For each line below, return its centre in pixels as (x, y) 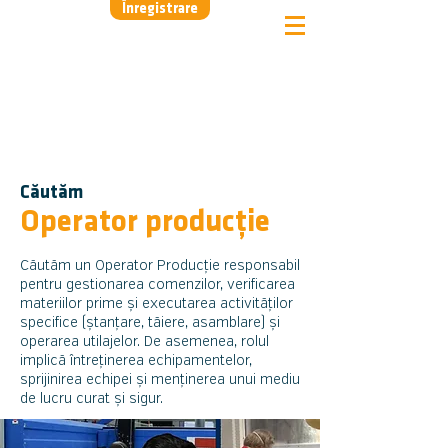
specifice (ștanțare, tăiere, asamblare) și (150, 323)
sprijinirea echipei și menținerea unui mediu (160, 380)
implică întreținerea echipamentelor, (136, 361)
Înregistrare (160, 9)
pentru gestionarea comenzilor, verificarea (157, 285)
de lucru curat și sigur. (91, 399)
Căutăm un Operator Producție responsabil (160, 266)
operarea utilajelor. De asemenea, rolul (144, 342)
